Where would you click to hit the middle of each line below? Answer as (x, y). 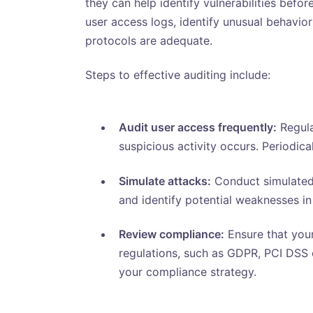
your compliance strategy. (188, 271)
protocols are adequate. (149, 40)
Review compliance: (172, 234)
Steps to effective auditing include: (178, 75)
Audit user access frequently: (198, 128)
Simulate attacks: (165, 181)
